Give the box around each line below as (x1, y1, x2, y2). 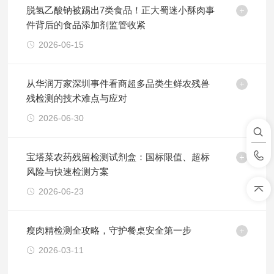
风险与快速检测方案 (26, 166, 109, 177)
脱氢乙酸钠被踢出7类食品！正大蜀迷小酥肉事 (26, 5, 215, 15)
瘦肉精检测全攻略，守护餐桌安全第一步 (26, 225, 192, 235)
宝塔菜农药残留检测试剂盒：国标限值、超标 (26, 152, 210, 162)
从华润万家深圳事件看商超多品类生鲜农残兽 (26, 78, 210, 89)
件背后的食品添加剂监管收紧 (26, 20, 146, 30)
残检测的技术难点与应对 (26, 93, 128, 103)
